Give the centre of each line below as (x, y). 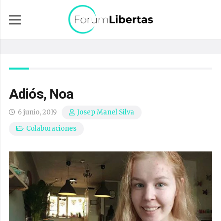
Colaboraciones (52, 129)
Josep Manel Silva (106, 112)
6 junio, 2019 (37, 112)
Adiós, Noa (41, 94)
